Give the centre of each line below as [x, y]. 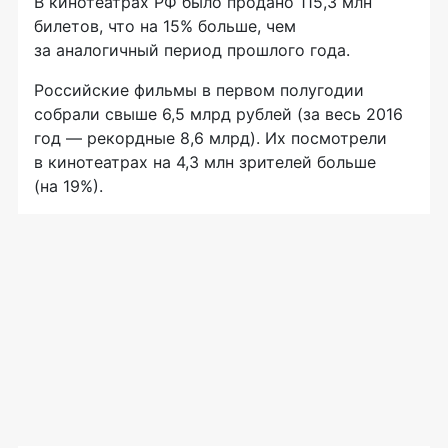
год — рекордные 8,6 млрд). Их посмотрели [210, 138]
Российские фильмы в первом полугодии [199, 90]
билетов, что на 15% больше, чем [165, 26]
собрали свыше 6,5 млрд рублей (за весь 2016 [218, 114]
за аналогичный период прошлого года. [192, 50]
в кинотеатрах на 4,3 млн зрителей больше [205, 162]
